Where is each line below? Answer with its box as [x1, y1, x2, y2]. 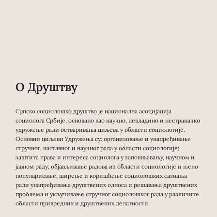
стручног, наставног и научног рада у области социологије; [15, 144, 179, 152]
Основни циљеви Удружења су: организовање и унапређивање [15, 135, 191, 142]
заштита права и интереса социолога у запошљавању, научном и [15, 153, 195, 161]
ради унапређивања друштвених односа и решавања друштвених [15, 181, 197, 188]
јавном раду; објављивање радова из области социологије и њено [15, 162, 198, 170]
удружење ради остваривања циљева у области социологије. [15, 125, 185, 133]
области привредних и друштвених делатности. [15, 199, 150, 207]
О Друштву [15, 79, 77, 94]
